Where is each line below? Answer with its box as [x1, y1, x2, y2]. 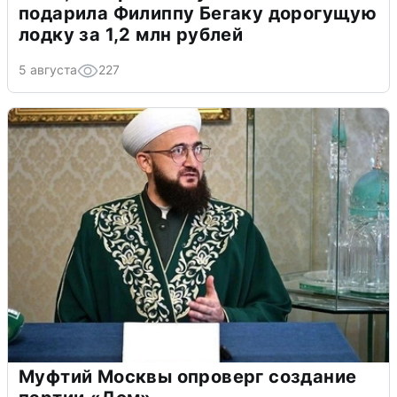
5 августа [19, 62, 77, 78]
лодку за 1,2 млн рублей [19, 24, 244, 46]
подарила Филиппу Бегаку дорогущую [19, 3, 378, 25]
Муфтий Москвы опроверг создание [19, 366, 357, 388]
